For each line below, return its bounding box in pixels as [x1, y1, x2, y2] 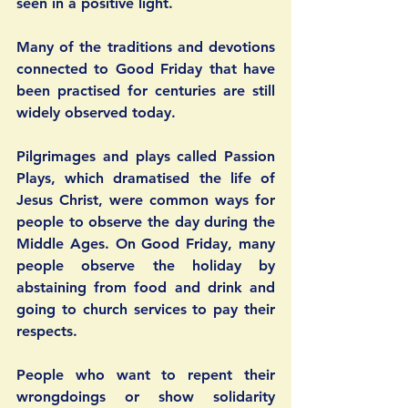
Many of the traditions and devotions [16, 38, 275, 56]
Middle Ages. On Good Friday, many [16, 235, 275, 253]
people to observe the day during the [16, 213, 275, 231]
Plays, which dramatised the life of [16, 169, 275, 188]
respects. [16, 322, 82, 341]
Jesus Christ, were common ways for [16, 191, 275, 209]
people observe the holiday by [16, 257, 275, 275]
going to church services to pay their [16, 301, 275, 319]
